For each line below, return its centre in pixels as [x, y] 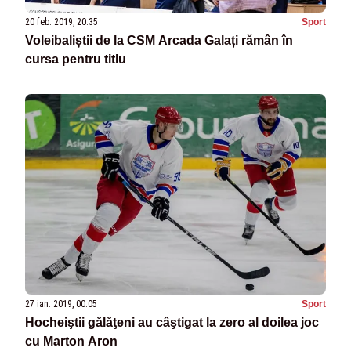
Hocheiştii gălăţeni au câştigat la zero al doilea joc [172, 323]
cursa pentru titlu [76, 59]
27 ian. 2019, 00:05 [61, 304]
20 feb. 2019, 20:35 [62, 22]
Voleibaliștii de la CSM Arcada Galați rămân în [159, 40]
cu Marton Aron [71, 342]
